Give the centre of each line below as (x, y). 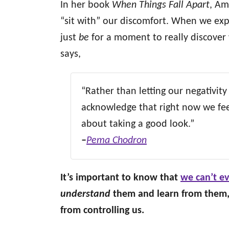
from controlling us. (102, 211)
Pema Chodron (117, 141)
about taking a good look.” (138, 124)
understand (85, 194)
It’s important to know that (120, 178)
